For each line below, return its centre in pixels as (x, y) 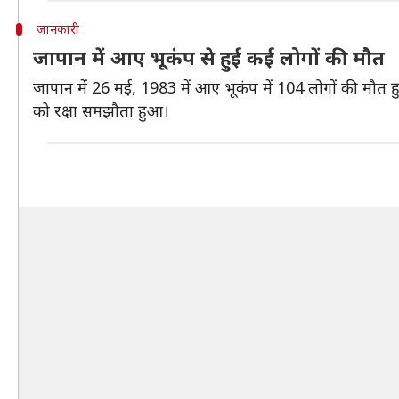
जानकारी (57, 29)
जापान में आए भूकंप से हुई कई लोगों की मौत (209, 57)
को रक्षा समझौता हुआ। (101, 110)
